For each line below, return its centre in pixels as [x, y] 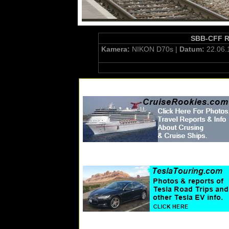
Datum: [193, 49]
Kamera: [117, 49]
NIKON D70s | [156, 49]
